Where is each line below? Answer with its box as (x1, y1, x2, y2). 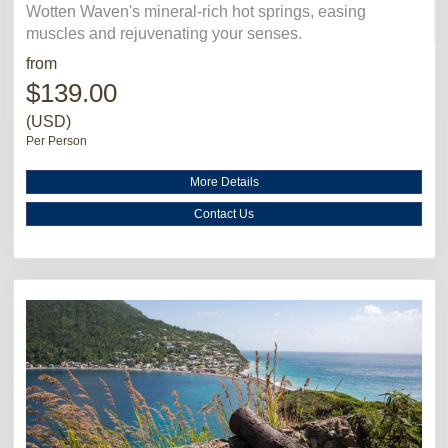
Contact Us (194, 206, 254, 221)
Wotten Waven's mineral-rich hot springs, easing (26, 2, 366, 20)
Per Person (26, 133, 87, 148)
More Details (189, 174, 259, 189)
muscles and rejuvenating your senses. (26, 24, 302, 42)
